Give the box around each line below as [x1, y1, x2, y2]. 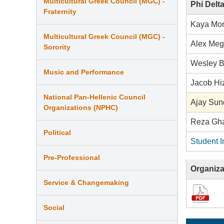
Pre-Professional [43, 153, 100, 161]
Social [43, 203, 64, 211]
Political [43, 128, 71, 136]
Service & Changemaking [43, 178, 129, 186]
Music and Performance [43, 67, 124, 76]
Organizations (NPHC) [43, 103, 118, 111]
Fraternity [43, 7, 76, 15]
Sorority [43, 42, 70, 51]
